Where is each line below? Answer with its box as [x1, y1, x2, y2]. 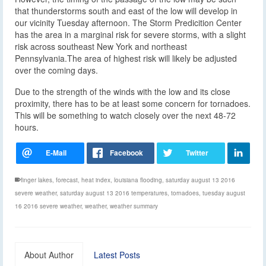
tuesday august [202, 188, 245, 197]
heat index [81, 175, 110, 184]
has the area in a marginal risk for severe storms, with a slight [15, 28, 246, 40]
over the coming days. [15, 64, 98, 76]
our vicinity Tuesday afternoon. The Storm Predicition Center [15, 16, 242, 28]
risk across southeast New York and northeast [15, 40, 187, 52]
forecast [56, 175, 78, 184]
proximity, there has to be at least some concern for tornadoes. [15, 97, 251, 109]
